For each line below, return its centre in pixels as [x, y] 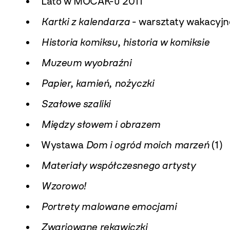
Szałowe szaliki [76, 104]
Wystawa [63, 145]
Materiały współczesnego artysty [118, 165]
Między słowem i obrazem [101, 124]
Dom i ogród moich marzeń [147, 145]
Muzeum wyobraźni [86, 63]
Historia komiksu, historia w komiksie [125, 42]
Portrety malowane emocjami [109, 206]
